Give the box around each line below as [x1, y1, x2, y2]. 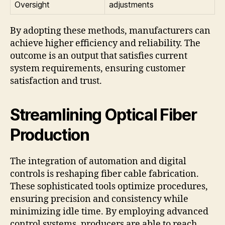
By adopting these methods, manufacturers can [10, 25, 210, 37]
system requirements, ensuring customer [10, 63, 185, 75]
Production [10, 125, 89, 145]
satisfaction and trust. [10, 75, 102, 87]
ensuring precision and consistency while [10, 193, 188, 205]
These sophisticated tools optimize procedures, [10, 181, 208, 193]
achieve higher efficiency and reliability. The [10, 38, 200, 50]
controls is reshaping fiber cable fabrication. [10, 168, 199, 180]
